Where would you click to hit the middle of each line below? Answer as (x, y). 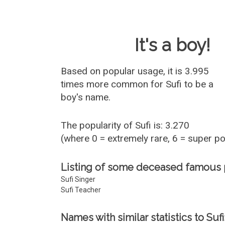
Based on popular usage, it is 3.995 (135, 71)
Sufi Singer (78, 179)
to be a (198, 84)
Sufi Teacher (81, 190)
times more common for (114, 84)
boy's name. (86, 97)
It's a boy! (173, 45)
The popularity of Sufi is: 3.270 (125, 125)
